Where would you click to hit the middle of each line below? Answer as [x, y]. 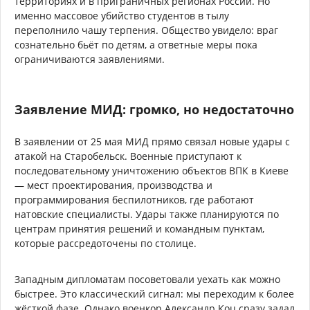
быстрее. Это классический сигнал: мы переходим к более [154, 293]
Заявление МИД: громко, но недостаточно [154, 109]
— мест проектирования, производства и [113, 185]
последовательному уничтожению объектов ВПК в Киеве [152, 170]
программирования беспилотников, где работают [134, 199]
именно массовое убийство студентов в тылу [122, 15]
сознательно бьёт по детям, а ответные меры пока [136, 44]
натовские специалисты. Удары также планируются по [147, 214]
